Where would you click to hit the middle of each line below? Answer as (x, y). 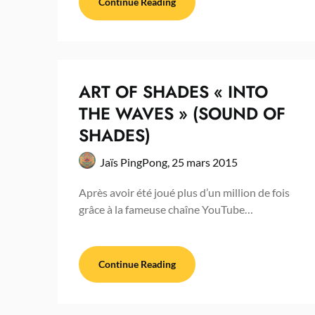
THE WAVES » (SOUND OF (182, 114)
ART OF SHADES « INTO (173, 92)
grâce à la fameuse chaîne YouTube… (166, 210)
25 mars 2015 (205, 162)
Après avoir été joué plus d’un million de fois (184, 193)
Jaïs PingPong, (136, 162)
